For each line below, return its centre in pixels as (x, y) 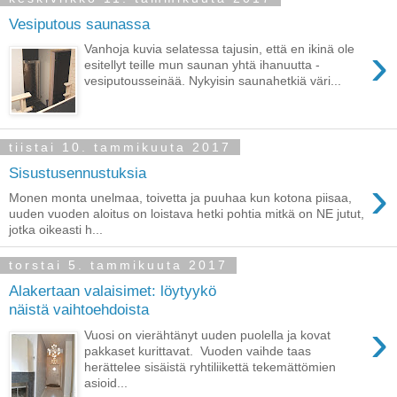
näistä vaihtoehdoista (79, 309)
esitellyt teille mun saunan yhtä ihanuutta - (202, 65)
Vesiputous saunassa (79, 23)
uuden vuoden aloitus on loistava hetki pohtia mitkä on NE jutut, (187, 214)
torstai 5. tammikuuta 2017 (118, 265)
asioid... (106, 382)
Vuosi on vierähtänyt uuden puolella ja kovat (208, 335)
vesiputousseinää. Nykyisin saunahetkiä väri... (213, 81)
